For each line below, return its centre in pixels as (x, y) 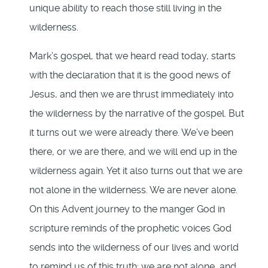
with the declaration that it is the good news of (130, 75)
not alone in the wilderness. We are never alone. (133, 190)
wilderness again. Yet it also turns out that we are (136, 171)
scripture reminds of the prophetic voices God (130, 229)
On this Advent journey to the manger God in (127, 209)
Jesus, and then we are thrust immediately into (132, 95)
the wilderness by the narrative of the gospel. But (137, 114)
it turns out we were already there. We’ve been (131, 133)
